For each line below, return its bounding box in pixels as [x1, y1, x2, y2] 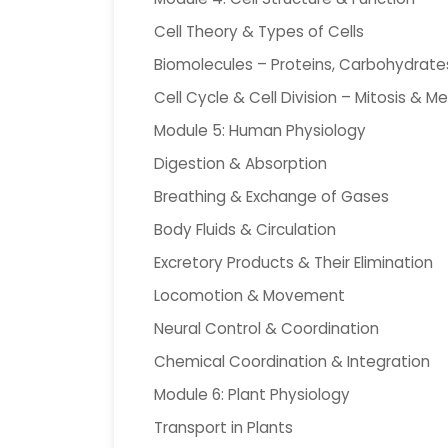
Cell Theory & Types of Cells [154, 21, 364, 42]
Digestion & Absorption [154, 153, 327, 174]
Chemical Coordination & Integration [154, 351, 430, 372]
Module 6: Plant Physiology [154, 384, 350, 405]
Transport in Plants [154, 417, 293, 438]
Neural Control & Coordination [154, 318, 379, 339]
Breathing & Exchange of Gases [154, 186, 389, 207]
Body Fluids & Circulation [154, 219, 336, 240]
